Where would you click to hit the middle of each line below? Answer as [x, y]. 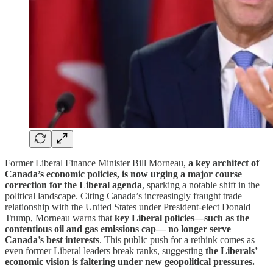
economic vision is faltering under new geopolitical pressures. [130, 261]
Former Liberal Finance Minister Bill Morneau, [97, 163]
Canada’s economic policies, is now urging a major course [123, 174]
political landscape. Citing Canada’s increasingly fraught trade [123, 196]
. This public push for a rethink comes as [177, 239]
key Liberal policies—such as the [182, 218]
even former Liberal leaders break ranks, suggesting [105, 250]
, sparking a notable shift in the [201, 185]
